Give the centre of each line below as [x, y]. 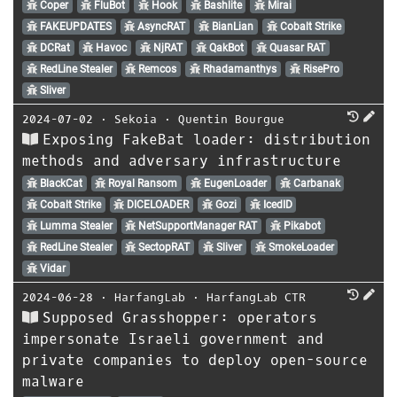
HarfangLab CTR [256, 297]
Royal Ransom [142, 183]
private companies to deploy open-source [195, 360]
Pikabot [300, 226]
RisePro [319, 69]
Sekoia [136, 119]
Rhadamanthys [238, 69]
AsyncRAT [160, 26]
